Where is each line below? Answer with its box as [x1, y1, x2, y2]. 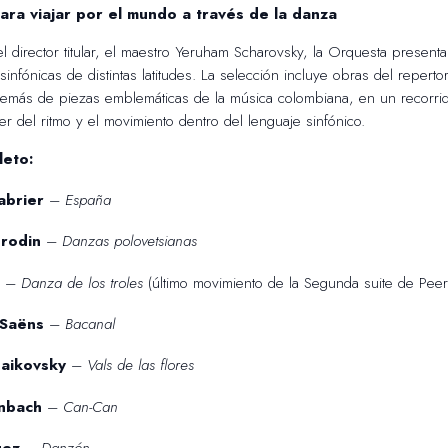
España [64, 188, 111, 211]
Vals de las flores [86, 354, 194, 377]
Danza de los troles [20, 271, 143, 294]
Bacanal [64, 312, 115, 335]
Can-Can [62, 395, 118, 418]
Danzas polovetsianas [61, 230, 197, 253]
